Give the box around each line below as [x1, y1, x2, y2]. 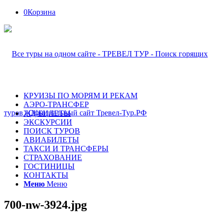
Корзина [27, 8, 55, 16]
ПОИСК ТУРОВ [24, 127, 80, 135]
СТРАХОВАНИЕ [24, 153, 82, 162]
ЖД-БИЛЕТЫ [24, 109, 71, 117]
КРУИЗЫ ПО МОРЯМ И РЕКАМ [24, 91, 137, 100]
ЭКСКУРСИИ [24, 118, 72, 126]
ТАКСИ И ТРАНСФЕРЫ [24, 144, 109, 153]
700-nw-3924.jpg [4, 198, 87, 211]
